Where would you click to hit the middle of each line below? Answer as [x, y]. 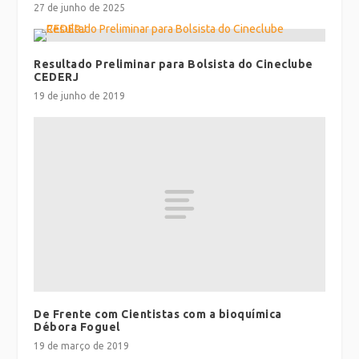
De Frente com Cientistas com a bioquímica [158, 315]
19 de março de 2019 [82, 346]
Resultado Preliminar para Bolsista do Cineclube [173, 65]
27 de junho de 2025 [80, 8]
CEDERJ [56, 77]
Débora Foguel [77, 327]
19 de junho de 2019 [80, 96]
